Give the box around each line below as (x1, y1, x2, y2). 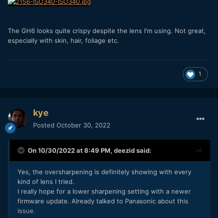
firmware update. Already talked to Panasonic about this (18, 197, 188, 205)
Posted (33, 121, 56, 129)
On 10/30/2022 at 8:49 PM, (28, 146, 114, 154)
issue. (18, 206, 36, 215)
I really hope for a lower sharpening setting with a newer (18, 187, 191, 195)
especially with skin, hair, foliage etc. (8, 36, 119, 44)
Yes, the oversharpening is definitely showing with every (18, 167, 191, 176)
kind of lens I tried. (18, 177, 74, 185)
